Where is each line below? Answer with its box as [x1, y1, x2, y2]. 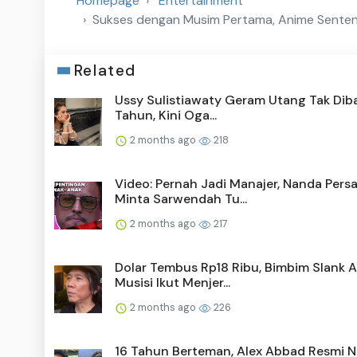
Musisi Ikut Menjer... [115, 274, 230, 292]
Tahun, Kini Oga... [115, 107, 217, 124]
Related [73, 61, 136, 81]
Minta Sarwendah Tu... [115, 190, 247, 208]
